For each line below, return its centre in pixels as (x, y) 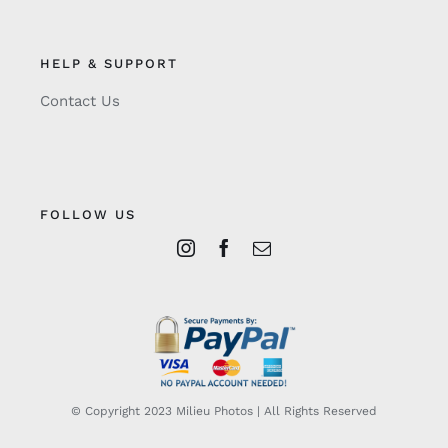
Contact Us (79, 100)
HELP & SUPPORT (108, 63)
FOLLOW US (87, 214)
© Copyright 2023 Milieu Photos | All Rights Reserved (224, 410)
